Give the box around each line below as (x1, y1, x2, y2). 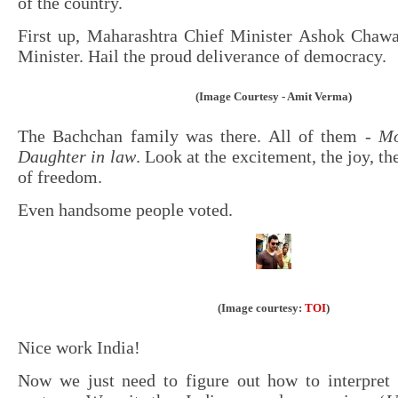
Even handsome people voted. (18, 200, 233, 220)
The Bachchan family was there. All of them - (18, 126, 371, 147)
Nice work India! (18, 337, 140, 357)
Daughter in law (18, 147, 136, 167)
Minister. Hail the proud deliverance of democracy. (18, 46, 386, 67)
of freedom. (18, 167, 102, 187)
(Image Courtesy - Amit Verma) (195, 90, 352, 104)
